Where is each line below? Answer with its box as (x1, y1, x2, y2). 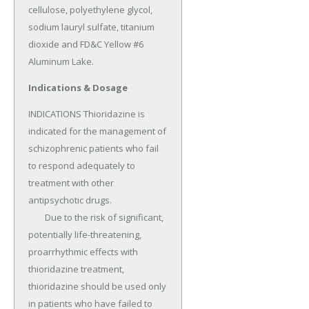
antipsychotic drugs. (28, 194, 112, 207)
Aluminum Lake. (28, 55, 94, 68)
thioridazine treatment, (28, 263, 124, 276)
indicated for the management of (28, 125, 166, 138)
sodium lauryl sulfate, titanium (28, 21, 154, 34)
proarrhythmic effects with (28, 246, 138, 259)
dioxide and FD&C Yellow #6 (28, 38, 143, 51)
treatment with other (28, 177, 114, 190)
